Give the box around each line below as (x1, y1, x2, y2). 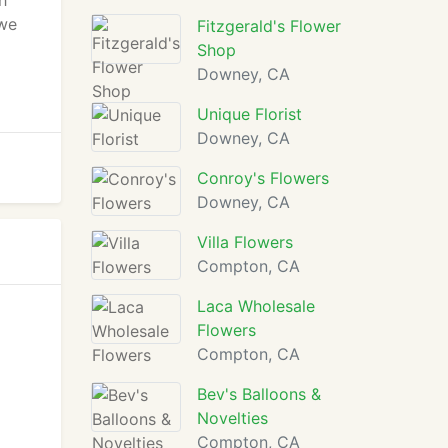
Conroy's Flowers (197, 168, 329, 188)
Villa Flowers (197, 232, 293, 252)
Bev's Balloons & (197, 384, 321, 404)
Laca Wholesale (197, 296, 315, 316)
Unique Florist (197, 104, 302, 124)
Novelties (197, 408, 268, 428)
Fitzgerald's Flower (197, 16, 341, 36)
